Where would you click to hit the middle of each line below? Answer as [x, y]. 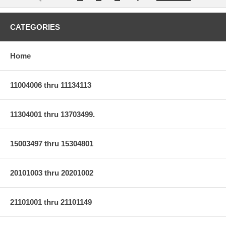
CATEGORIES [35, 27]
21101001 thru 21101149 [51, 202]
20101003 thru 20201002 [52, 173]
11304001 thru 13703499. [52, 114]
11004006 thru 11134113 [51, 85]
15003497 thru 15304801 [52, 143]
